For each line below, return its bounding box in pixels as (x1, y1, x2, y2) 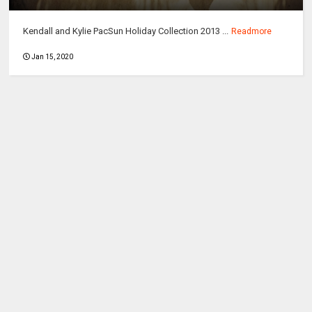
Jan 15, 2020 (31, 53, 74, 61)
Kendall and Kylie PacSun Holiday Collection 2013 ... (23, 26, 229, 37)
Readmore (231, 26, 272, 37)
